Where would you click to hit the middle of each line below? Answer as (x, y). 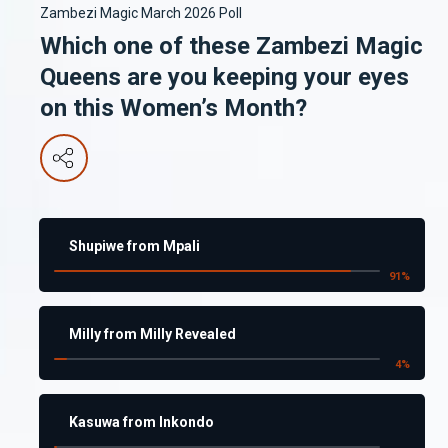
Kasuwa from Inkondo (141, 421)
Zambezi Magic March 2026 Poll (141, 12)
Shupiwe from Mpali (134, 245)
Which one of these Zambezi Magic (231, 45)
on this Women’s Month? (173, 107)
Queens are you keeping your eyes (224, 76)
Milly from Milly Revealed (152, 333)
